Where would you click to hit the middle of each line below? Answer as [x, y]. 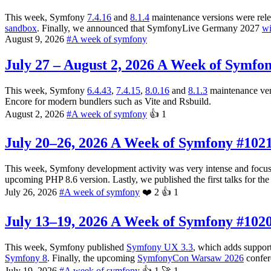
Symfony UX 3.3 [160, 247]
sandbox [21, 28]
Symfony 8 [26, 258]
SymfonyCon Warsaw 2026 [191, 258]
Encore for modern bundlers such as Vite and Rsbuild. [108, 101]
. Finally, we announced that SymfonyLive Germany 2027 [149, 28]
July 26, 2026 [32, 192]
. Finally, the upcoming [92, 258]
